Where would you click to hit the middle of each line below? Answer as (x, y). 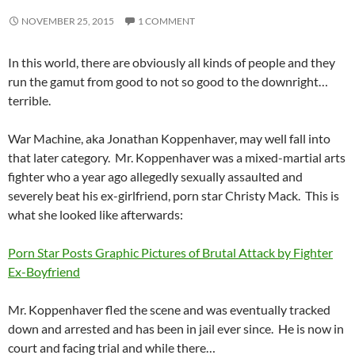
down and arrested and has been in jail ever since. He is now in (176, 328)
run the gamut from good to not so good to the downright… (168, 81)
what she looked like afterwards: (95, 214)
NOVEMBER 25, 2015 (68, 21)
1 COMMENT (166, 21)
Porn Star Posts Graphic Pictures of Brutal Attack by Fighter (170, 252)
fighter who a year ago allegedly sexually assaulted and (155, 176)
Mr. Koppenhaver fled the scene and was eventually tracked (169, 309)
